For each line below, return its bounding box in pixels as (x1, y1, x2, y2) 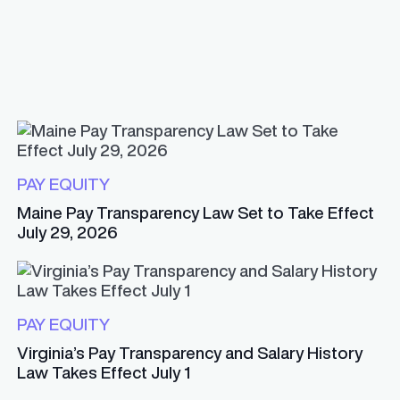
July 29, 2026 (16, 224, 118, 241)
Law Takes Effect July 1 (16, 364, 190, 381)
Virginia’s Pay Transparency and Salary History (16, 345, 362, 362)
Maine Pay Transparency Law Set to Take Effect (16, 204, 374, 221)
